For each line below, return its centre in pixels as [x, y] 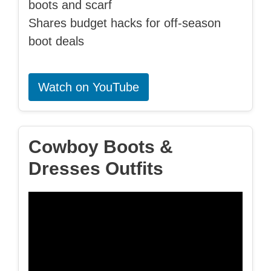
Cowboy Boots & [101, 147]
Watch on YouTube [89, 87]
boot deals [56, 41]
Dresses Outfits [96, 169]
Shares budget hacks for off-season [125, 23]
